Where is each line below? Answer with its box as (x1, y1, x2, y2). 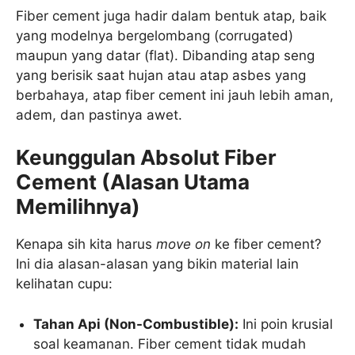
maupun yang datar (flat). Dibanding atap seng (16, 47, 315, 63)
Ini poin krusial (239, 315, 334, 332)
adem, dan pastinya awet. (16, 106, 182, 123)
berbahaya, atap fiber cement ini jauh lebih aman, (16, 86, 334, 103)
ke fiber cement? (211, 236, 322, 253)
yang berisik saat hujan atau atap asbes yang (16, 67, 306, 83)
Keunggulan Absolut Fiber (16, 145, 277, 170)
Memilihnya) (16, 194, 140, 219)
